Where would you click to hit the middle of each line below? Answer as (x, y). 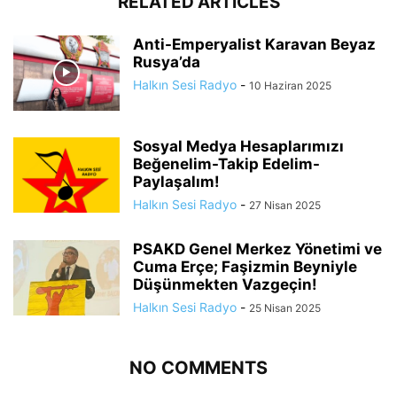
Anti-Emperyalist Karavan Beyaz (254, 44)
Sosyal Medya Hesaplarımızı (238, 146)
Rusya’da (167, 62)
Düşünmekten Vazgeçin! (225, 284)
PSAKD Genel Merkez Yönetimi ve (257, 249)
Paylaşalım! (176, 181)
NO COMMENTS (198, 367)
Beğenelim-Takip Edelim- (226, 163)
